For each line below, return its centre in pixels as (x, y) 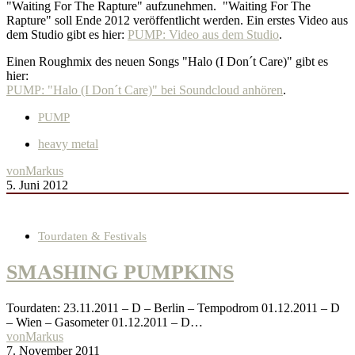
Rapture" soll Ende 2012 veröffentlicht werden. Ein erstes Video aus (177, 21)
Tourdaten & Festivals (92, 237)
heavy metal (68, 144)
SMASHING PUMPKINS (120, 272)
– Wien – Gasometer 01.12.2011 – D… (105, 322)
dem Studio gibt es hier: (67, 35)
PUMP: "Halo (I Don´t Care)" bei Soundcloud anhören (145, 90)
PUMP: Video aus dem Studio (203, 35)
